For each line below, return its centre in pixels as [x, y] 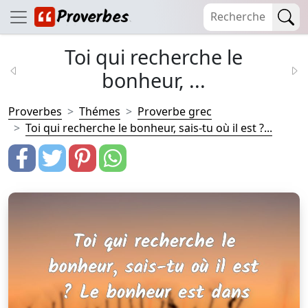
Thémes [100, 111]
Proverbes [35, 111]
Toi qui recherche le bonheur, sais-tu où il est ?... [149, 128]
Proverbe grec [175, 111]
